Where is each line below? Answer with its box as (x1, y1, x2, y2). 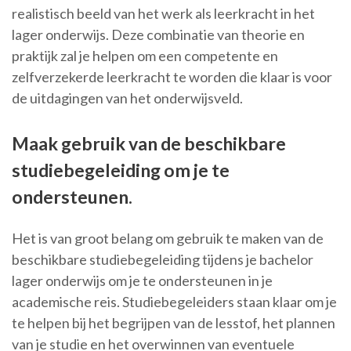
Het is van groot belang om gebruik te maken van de (12, 230, 324, 248)
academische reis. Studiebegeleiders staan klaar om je (12, 293, 337, 311)
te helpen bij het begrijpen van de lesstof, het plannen (12, 314, 335, 332)
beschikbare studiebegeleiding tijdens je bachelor (12, 251, 313, 269)
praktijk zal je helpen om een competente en (12, 47, 278, 65)
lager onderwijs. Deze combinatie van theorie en (12, 26, 305, 44)
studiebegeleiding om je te (12, 159, 230, 182)
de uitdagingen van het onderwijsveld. (12, 89, 243, 107)
